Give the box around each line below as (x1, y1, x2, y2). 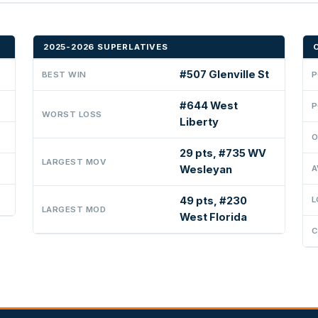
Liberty (180, 115, 219, 128)
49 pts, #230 (180, 194, 247, 207)
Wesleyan (180, 163, 232, 176)
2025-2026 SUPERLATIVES (43, 41, 168, 52)
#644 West (180, 99, 238, 112)
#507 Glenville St (180, 67, 269, 81)
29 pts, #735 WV (180, 146, 266, 160)
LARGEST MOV (42, 156, 106, 167)
